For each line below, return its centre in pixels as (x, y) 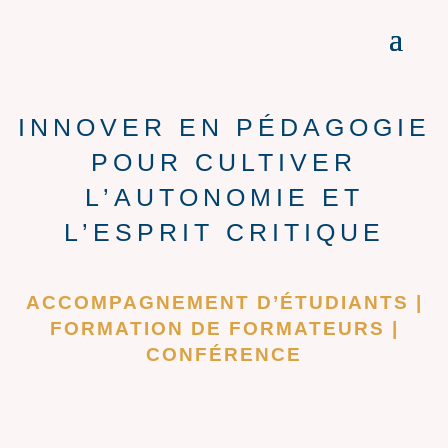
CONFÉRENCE (224, 354)
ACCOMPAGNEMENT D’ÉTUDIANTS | (224, 302)
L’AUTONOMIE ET (224, 197)
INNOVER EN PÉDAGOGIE (224, 127)
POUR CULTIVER (224, 162)
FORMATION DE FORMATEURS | (224, 328)
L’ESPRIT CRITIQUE (224, 232)
